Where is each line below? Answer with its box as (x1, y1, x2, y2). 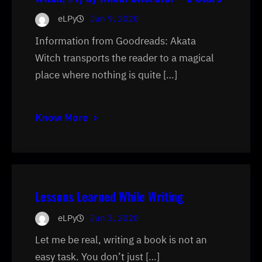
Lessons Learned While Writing (35, 187, 183, 206)
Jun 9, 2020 (90, 13, 139, 25)
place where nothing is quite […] (35, 68, 177, 81)
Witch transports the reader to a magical (35, 51, 214, 64)
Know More (35, 111, 88, 125)
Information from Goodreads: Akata (35, 34, 196, 47)
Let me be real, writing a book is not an (35, 233, 207, 247)
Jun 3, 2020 (90, 212, 139, 224)
